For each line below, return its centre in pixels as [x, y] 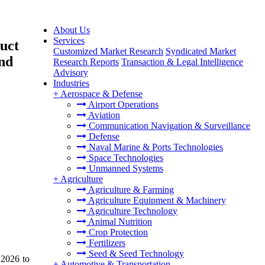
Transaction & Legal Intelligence [182, 62]
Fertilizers [106, 243]
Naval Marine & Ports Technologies [155, 147]
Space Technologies [125, 158]
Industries [71, 83]
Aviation [103, 115]
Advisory [71, 72]
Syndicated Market [201, 51]
